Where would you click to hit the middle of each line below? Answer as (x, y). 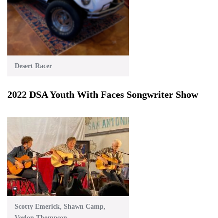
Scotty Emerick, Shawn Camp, (60, 206)
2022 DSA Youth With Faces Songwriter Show (103, 94)
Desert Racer (33, 66)
